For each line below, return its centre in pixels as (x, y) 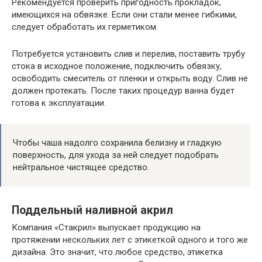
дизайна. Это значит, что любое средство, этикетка (117, 252)
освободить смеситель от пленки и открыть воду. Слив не (130, 79)
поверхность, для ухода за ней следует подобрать (116, 155)
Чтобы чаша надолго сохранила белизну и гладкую (117, 143)
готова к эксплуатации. (59, 103)
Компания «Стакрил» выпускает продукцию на (106, 228)
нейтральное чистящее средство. (81, 168)
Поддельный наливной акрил (92, 210)
